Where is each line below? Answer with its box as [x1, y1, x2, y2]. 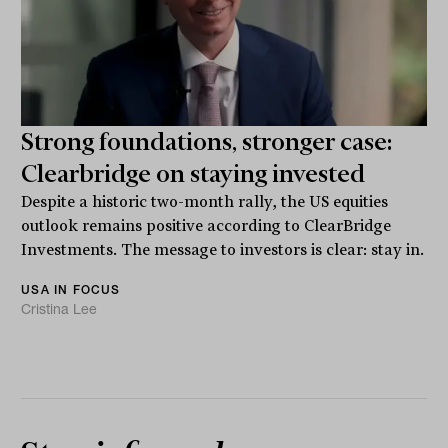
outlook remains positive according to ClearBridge [21, 216, 392, 235]
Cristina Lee [21, 299, 98, 318]
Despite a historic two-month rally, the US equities [21, 192, 389, 211]
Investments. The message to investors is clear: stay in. [21, 240, 425, 259]
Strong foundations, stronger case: [21, 127, 393, 156]
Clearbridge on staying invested [21, 159, 366, 188]
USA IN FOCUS [21, 281, 121, 297]
